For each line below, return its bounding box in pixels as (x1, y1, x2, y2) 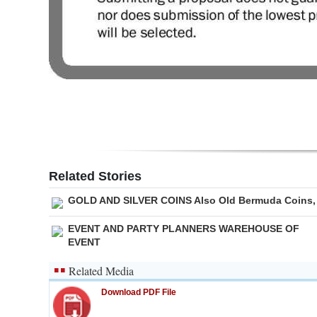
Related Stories (49, 169, 142, 184)
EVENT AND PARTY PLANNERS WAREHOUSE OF (68, 223, 299, 235)
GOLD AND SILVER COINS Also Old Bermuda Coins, (68, 195, 316, 207)
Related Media (69, 263, 134, 279)
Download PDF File (101, 287, 177, 298)
